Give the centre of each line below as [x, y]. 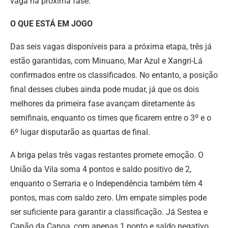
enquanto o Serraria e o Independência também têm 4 [106, 183]
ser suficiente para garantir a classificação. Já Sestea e [109, 212]
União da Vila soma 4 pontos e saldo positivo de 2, [101, 169]
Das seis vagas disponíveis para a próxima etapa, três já [111, 46]
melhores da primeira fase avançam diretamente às [103, 103]
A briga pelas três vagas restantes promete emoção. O [107, 155]
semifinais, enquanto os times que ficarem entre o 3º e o [111, 118]
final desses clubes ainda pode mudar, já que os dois [105, 89]
